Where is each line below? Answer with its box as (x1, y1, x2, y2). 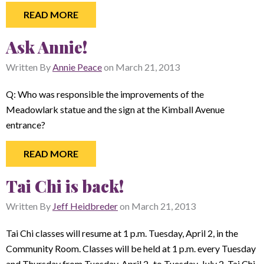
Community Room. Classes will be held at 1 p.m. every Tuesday (6, 242, 256, 254)
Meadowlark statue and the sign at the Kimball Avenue (6, 103, 225, 115)
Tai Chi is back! (6, 174, 124, 197)
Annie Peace (52, 61, 102, 72)
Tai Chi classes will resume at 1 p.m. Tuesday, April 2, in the (6, 227, 238, 239)
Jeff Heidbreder (52, 200, 118, 212)
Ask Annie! (6, 35, 87, 58)
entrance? (6, 118, 47, 130)
